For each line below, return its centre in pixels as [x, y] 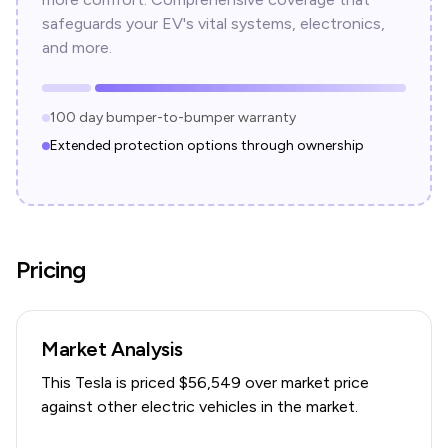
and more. [77, 47]
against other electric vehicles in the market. [199, 406]
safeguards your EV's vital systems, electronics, [213, 23]
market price [325, 382]
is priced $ [150, 382]
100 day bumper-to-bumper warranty [173, 117]
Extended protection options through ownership [207, 145]
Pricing [51, 269]
